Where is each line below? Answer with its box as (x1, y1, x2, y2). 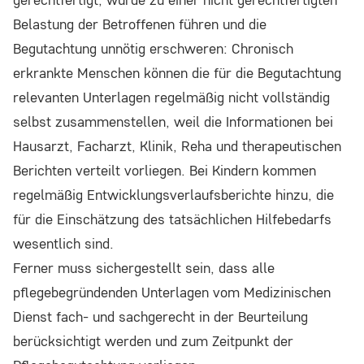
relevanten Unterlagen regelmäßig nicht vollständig (13, 88, 330, 107)
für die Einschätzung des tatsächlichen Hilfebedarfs (13, 210, 331, 229)
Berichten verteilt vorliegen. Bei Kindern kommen (13, 161, 316, 180)
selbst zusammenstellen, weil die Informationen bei (13, 112, 333, 132)
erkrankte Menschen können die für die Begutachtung (13, 63, 341, 83)
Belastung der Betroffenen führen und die (13, 15, 266, 34)
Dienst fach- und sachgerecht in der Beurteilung (13, 307, 308, 327)
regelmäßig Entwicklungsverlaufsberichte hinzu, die (13, 185, 334, 205)
